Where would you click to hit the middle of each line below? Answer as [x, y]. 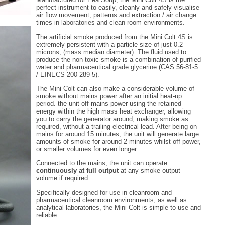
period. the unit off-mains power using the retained [109, 103]
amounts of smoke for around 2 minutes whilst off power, [119, 141]
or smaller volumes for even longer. [87, 149]
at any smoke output [149, 171]
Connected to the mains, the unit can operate [102, 163]
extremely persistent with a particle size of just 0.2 [109, 44]
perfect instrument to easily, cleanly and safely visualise [118, 8]
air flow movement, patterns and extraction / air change [116, 15]
